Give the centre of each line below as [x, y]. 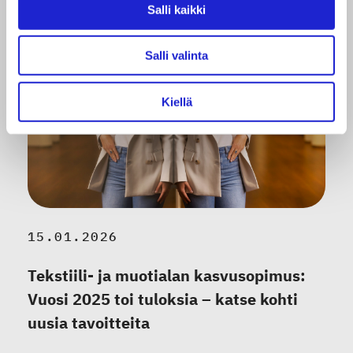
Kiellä [176, 102]
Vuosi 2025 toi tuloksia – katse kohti [163, 299]
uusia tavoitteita [89, 322]
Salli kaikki [176, 9]
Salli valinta [176, 55]
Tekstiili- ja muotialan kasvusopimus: [167, 275]
